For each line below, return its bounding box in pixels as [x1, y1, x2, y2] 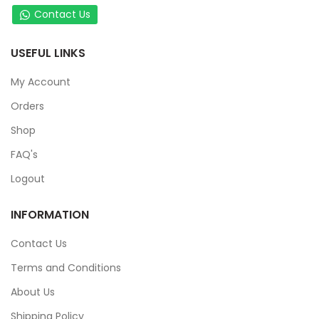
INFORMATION [11, 206, 89, 224]
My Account [11, 75, 70, 90]
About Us [11, 285, 55, 300]
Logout [11, 172, 45, 187]
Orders [11, 99, 44, 114]
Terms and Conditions [11, 261, 121, 276]
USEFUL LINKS [11, 45, 85, 62]
